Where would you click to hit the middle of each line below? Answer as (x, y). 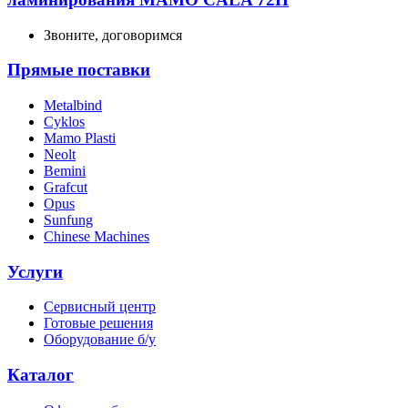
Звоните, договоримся (113, 35)
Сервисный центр (100, 307)
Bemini (65, 171)
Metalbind (73, 106)
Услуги (35, 271)
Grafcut (66, 188)
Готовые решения (98, 323)
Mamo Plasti (80, 138)
